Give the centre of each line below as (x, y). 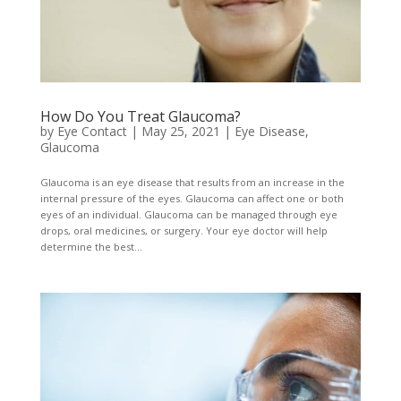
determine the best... (91, 247)
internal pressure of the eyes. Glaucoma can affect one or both (192, 199)
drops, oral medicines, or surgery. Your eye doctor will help (183, 231)
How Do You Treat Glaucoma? (140, 117)
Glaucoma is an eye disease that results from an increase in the (192, 183)
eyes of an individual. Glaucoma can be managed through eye (188, 215)
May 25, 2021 (180, 132)
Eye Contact (92, 132)
